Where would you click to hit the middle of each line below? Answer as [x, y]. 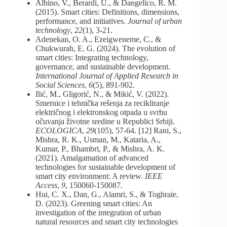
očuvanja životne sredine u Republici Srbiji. [105, 121]
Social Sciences [60, 85]
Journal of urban [155, 21]
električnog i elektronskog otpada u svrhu [101, 112]
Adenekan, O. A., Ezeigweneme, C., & [98, 39]
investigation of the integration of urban [98, 212]
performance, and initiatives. [82, 21]
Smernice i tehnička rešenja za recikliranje [102, 103]
